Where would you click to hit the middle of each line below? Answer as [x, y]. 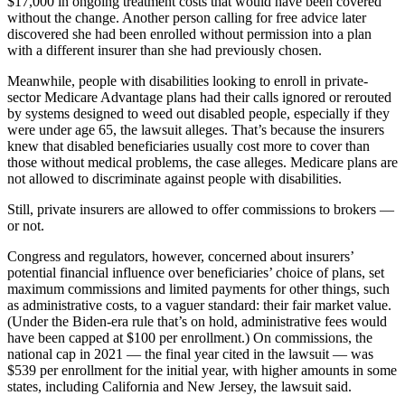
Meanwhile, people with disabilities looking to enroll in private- [188, 80]
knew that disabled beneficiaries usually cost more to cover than [188, 146]
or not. [26, 225]
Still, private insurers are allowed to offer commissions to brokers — [201, 209]
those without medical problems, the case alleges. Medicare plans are [202, 162]
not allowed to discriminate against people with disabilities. [174, 178]
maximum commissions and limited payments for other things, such [198, 288]
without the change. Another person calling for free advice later [187, 17]
